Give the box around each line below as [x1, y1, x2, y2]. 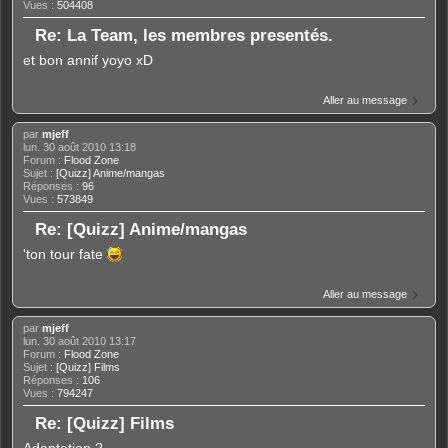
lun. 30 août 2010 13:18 [23, 141, 136, 154]
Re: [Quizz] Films [35, 414, 174, 433]
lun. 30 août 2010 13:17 [23, 335, 136, 348]
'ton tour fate [23, 246, 107, 263]
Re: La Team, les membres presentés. [35, 26, 333, 45]
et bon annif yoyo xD [23, 52, 153, 69]
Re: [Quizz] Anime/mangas [35, 220, 247, 239]
